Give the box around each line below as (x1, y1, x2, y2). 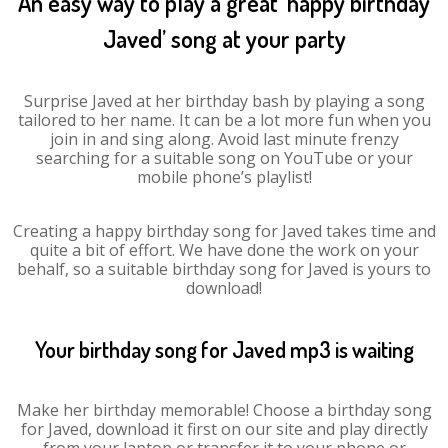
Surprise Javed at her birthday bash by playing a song (23, 90, 425, 112)
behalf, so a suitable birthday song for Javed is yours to (17, 258, 431, 280)
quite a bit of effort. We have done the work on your (29, 239, 419, 261)
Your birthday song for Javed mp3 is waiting (34, 335, 414, 363)
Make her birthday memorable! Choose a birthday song (16, 399, 432, 421)
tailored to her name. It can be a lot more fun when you (17, 109, 431, 131)
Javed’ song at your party (102, 23, 346, 54)
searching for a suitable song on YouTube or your (35, 147, 413, 169)
